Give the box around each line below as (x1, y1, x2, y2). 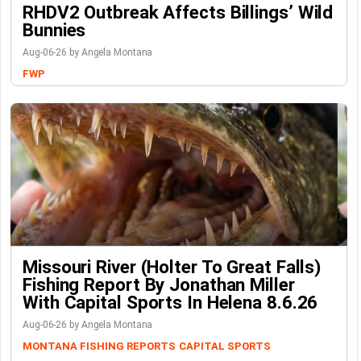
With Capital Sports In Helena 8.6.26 (23, 292, 318, 313)
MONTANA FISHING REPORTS (23, 340, 176, 352)
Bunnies (23, 19, 86, 40)
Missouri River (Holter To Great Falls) (23, 256, 322, 277)
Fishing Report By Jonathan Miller (23, 274, 295, 295)
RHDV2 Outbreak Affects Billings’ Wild (23, 2, 334, 23)
